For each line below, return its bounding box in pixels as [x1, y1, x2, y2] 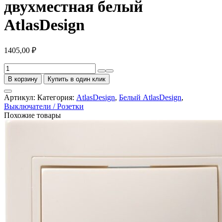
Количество [3, 63, 43, 72]
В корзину [8, 75, 38, 83]
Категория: [37, 93, 76, 102]
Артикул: [4, 93, 37, 102]
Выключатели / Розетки [4, 102, 84, 111]
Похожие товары [4, 111, 61, 120]
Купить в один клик [48, 75, 106, 83]
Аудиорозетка [3, 90, 50, 99]
